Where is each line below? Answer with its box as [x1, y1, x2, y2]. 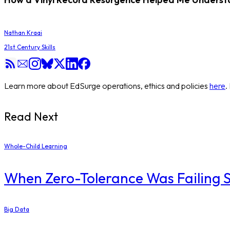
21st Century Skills [4, 43, 55, 51]
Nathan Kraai [4, 28, 42, 36]
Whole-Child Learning [4, 142, 67, 150]
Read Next [4, 109, 58, 124]
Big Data [4, 205, 29, 214]
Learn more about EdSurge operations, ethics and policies [4, 80, 208, 91]
